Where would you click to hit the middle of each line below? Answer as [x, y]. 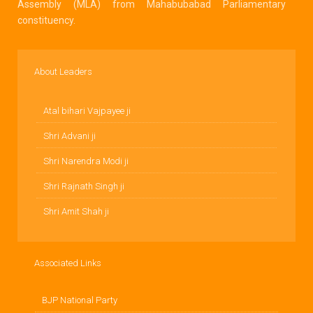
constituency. [46, 20]
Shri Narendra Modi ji [86, 161]
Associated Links [68, 263]
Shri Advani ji [70, 136]
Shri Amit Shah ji [76, 211]
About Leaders [63, 71]
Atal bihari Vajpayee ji [87, 110]
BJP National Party [80, 300]
